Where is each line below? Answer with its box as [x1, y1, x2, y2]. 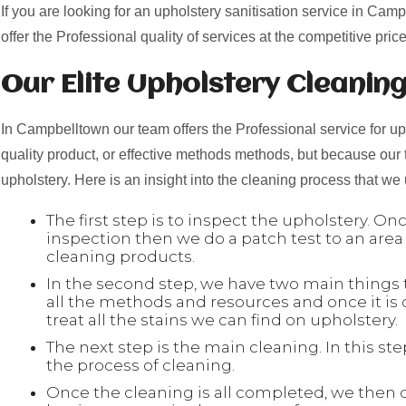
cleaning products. [46, 247, 198, 266]
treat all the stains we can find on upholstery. [46, 311, 401, 329]
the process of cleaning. [46, 356, 238, 374]
